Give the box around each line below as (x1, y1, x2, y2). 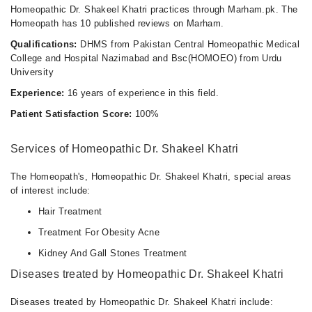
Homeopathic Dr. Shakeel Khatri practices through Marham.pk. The (10, 4, 298, 15)
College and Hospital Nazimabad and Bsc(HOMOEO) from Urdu (10, 53, 282, 63)
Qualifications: (10, 39, 77, 49)
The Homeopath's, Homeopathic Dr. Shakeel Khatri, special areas (10, 171, 292, 182)
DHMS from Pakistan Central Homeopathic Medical (77, 39, 300, 49)
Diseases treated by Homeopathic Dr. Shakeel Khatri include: (10, 297, 274, 307)
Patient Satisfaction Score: (10, 109, 132, 119)
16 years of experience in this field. (64, 88, 219, 98)
